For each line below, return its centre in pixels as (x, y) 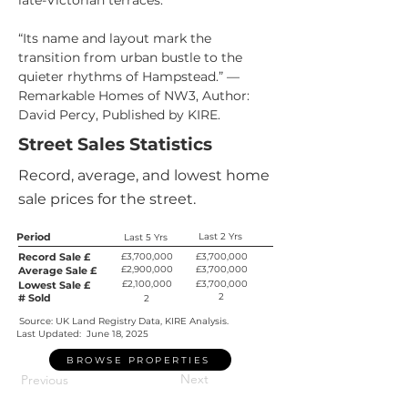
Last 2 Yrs (220, 236)
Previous (45, 380)
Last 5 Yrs (146, 237)
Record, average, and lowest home (144, 175)
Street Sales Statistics (117, 144)
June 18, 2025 (117, 334)
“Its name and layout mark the (117, 38)
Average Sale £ (57, 270)
